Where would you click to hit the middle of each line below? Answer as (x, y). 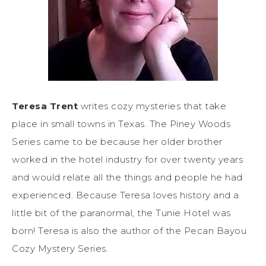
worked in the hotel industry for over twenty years (127, 159)
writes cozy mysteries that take (152, 106)
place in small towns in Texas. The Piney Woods (121, 123)
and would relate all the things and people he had (127, 177)
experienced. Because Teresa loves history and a (126, 195)
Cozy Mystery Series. (60, 248)
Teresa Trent (45, 106)
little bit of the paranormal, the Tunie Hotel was (121, 213)
